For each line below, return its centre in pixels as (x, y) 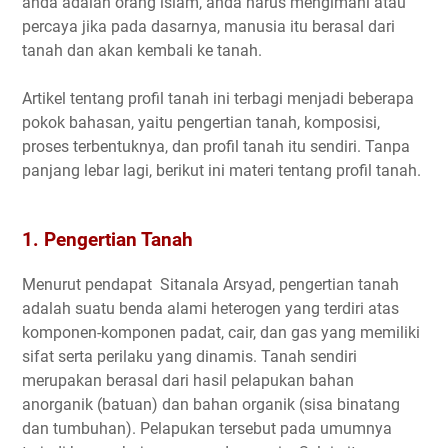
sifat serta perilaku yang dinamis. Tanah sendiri (189, 356)
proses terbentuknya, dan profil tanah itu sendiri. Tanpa (216, 147)
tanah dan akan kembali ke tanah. (142, 51)
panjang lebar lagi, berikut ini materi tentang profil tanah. (221, 171)
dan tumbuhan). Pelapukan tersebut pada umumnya (207, 428)
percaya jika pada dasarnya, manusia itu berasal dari (208, 27)
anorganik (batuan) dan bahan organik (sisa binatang (211, 404)
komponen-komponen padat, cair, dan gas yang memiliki (221, 332)
